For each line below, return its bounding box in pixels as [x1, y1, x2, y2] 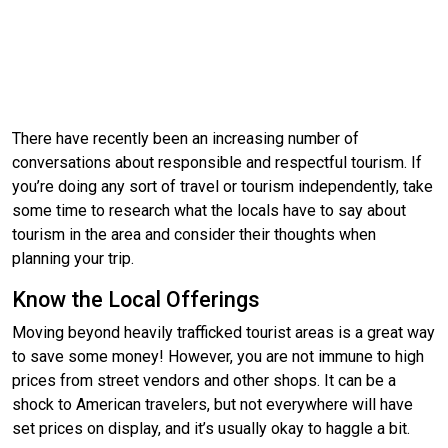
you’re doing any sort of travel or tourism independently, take [12, 176, 433, 196]
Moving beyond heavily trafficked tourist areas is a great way [12, 322, 435, 342]
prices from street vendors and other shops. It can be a [12, 370, 396, 390]
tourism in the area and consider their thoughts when [12, 224, 376, 244]
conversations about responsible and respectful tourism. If [12, 152, 422, 172]
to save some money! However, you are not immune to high [12, 346, 424, 366]
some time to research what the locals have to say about [12, 200, 406, 220]
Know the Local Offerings [12, 286, 260, 312]
